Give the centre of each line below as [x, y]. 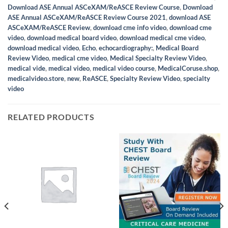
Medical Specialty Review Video [158, 58]
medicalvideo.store [36, 79]
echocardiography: [126, 48]
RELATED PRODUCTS [51, 117]
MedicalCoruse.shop [188, 68]
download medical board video [72, 38]
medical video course [124, 68]
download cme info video [130, 28]
